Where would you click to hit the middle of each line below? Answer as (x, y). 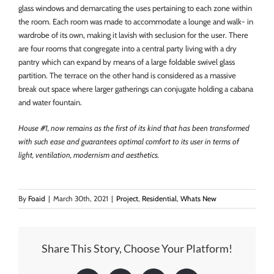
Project (127, 198)
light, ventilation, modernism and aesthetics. (89, 154)
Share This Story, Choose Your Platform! (137, 249)
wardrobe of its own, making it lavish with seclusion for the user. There (133, 35)
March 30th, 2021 (81, 198)
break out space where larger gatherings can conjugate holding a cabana (136, 88)
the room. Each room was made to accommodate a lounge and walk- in (136, 21)
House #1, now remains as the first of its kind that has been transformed (134, 128)
